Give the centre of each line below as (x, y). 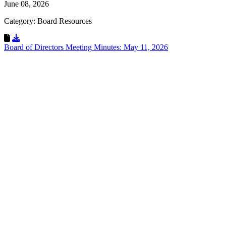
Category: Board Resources (48, 21)
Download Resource (52, 37)
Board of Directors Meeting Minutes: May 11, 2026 (86, 47)
